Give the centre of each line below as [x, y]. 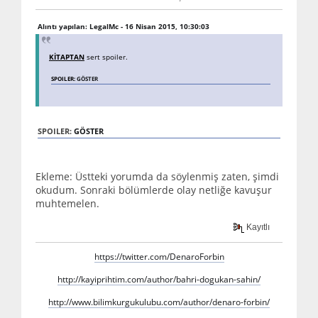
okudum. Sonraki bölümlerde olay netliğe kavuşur [154, 190]
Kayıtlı [257, 227]
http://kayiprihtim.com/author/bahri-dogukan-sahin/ [159, 279]
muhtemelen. [67, 204]
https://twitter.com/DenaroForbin [159, 257]
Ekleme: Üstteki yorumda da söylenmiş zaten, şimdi [157, 177]
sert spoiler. [106, 57]
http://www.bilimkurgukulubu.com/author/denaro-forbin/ [159, 302]
